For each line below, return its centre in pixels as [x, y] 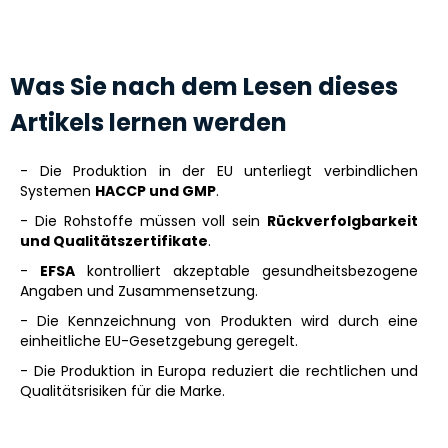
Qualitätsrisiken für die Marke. [122, 391]
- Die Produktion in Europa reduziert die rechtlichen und [219, 371]
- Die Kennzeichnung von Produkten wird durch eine [219, 321]
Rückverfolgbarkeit [342, 221]
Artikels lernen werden [148, 122]
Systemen [57, 191]
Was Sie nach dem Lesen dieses [204, 86]
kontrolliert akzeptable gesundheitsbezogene [246, 271]
